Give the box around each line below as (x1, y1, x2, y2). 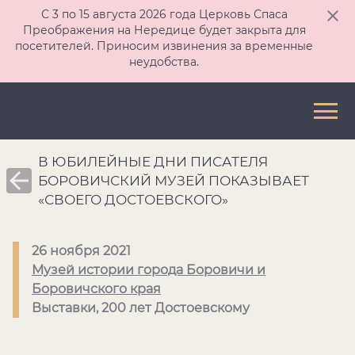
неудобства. (129, 55, 199, 69)
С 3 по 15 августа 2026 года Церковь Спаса (40, 7, 288, 21)
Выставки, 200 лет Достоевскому (32, 300, 250, 315)
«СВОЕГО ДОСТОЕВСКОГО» (38, 192, 228, 208)
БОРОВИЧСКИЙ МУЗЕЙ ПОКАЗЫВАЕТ (38, 173, 309, 189)
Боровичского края (32, 281, 161, 296)
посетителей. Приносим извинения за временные (15, 39, 313, 53)
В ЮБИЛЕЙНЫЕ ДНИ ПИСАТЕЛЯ (38, 154, 268, 170)
